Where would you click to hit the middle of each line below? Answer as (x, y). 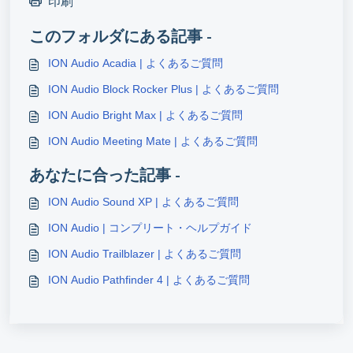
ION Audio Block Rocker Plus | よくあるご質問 (163, 89)
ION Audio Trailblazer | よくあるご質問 (145, 253)
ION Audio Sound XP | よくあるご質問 (143, 201)
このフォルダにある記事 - (121, 35)
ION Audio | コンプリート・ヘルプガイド (150, 227)
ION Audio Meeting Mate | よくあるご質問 (153, 141)
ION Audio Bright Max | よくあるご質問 (145, 115)
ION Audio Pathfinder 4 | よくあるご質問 (149, 279)
